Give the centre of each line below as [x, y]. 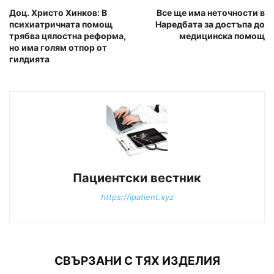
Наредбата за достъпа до [210, 24]
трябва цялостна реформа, [68, 36]
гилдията [29, 59]
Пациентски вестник [137, 178]
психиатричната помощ [61, 24]
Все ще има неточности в [211, 13]
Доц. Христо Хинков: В [58, 13]
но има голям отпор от [58, 48]
